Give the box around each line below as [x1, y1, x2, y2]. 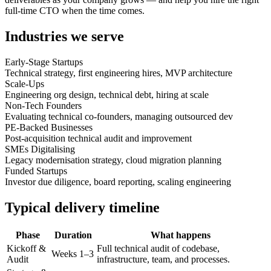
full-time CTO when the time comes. [5, 5, 145, 16]
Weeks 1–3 [51, 248, 94, 259]
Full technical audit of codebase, [97, 243, 220, 253]
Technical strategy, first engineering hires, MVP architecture [5, 68, 232, 78]
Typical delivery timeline [5, 199, 160, 215]
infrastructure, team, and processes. [97, 253, 230, 264]
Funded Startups [5, 166, 67, 176]
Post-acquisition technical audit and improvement [5, 133, 192, 143]
